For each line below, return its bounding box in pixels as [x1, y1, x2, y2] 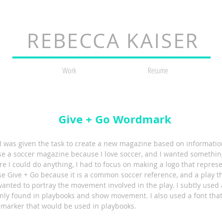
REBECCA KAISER [27, 27, 200, 54]
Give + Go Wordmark [58, 111, 171, 127]
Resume [147, 65, 168, 76]
